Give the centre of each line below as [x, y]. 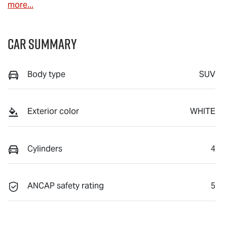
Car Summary [42, 44]
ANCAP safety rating [66, 186]
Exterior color [53, 111]
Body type [46, 74]
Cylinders [45, 148]
